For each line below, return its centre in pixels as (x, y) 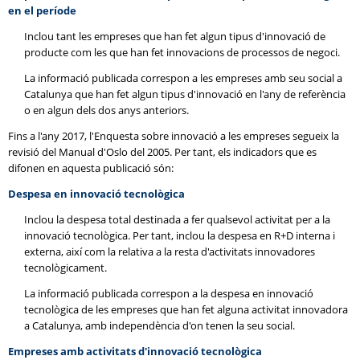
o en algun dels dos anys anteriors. (106, 110)
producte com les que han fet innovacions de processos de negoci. (182, 52)
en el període (42, 10)
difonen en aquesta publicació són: (91, 168)
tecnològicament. (65, 268)
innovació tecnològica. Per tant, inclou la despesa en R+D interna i (180, 235)
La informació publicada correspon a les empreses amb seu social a (183, 78)
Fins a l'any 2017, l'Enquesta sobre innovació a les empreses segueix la (174, 136)
